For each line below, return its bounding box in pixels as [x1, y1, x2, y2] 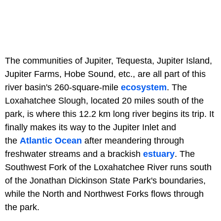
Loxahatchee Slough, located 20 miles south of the [5, 95, 204, 106]
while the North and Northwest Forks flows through [5, 188, 204, 199]
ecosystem [121, 82, 167, 92]
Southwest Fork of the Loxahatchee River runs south [5, 162, 212, 172]
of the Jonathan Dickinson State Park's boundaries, [5, 175, 206, 185]
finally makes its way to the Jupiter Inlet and [5, 122, 176, 132]
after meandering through [82, 135, 184, 146]
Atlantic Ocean [20, 135, 82, 146]
